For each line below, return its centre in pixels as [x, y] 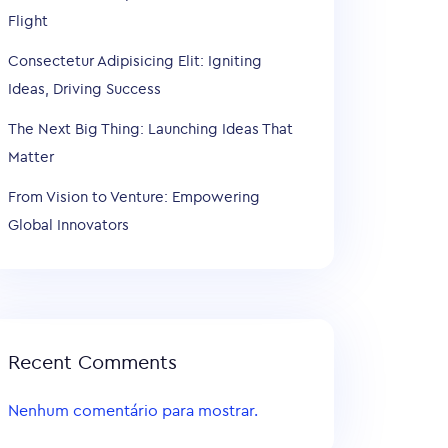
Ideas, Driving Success [84, 89]
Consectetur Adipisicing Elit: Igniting [135, 61]
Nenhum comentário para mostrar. [133, 411]
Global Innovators [68, 225]
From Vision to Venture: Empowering [134, 197]
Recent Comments [92, 363]
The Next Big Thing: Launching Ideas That [150, 129]
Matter [31, 157]
